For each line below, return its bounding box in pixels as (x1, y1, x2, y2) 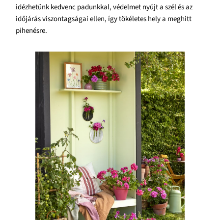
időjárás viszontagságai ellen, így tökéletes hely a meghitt (16, 13, 192, 24)
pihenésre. (16, 25, 47, 36)
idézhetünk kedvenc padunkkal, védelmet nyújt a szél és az (16, 1, 192, 12)
